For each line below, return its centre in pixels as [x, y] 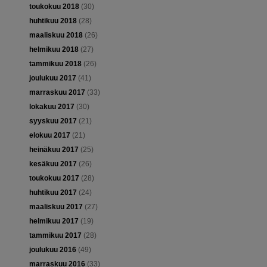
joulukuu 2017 [52, 78]
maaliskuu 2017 [56, 207]
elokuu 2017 [49, 136]
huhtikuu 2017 [53, 193]
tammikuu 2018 [55, 64]
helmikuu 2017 [54, 221]
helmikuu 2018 [54, 50]
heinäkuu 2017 [54, 150]
